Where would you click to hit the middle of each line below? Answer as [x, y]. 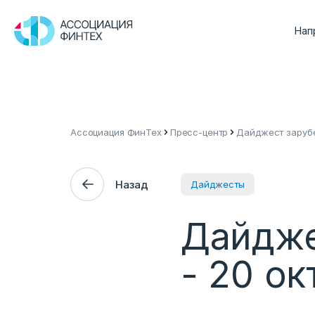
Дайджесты [218, 184]
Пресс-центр [199, 132]
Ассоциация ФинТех [116, 132]
